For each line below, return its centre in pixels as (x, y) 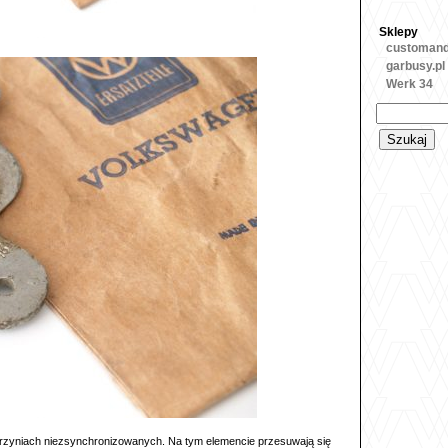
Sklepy (398, 32)
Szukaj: (399, 109)
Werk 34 (409, 84)
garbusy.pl (415, 66)
